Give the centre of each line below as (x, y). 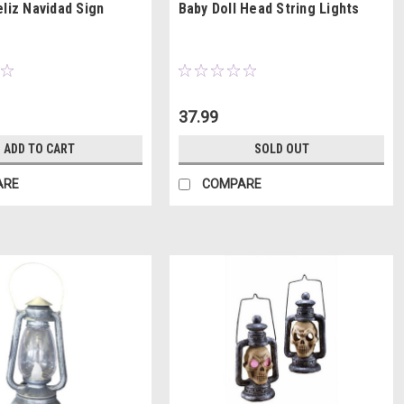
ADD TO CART (39, 149)
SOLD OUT (281, 149)
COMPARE (231, 184)
